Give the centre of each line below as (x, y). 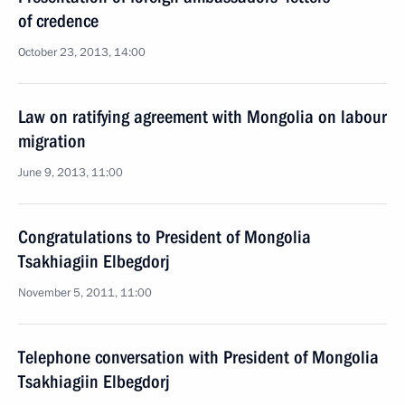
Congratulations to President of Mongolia (165, 237)
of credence (58, 21)
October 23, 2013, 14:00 (82, 52)
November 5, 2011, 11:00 (85, 293)
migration (52, 141)
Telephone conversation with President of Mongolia (198, 357)
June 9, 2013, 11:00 (71, 173)
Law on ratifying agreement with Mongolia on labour (202, 117)
